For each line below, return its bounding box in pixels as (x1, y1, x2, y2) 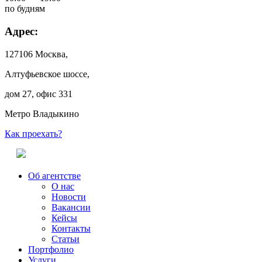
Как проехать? (5, 128, 62, 139)
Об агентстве (28, 170, 81, 181)
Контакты (51, 223, 91, 233)
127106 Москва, (5, 49, 68, 59)
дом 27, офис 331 (5, 88, 73, 99)
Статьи (51, 233, 80, 244)
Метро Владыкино (5, 108, 79, 119)
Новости (51, 191, 86, 202)
